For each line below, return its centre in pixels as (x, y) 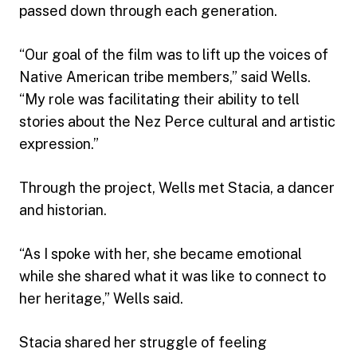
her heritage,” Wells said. (101, 298)
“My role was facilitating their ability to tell (159, 99)
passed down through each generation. (148, 10)
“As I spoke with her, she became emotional (161, 253)
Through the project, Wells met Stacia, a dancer (177, 187)
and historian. (63, 210)
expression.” (59, 143)
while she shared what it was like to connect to (173, 276)
